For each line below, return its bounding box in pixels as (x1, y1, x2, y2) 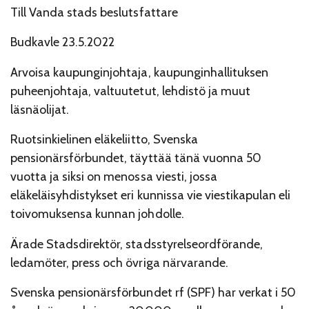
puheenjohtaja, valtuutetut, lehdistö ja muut (10, 83, 250, 99)
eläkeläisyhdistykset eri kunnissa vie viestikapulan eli (10, 188, 291, 203)
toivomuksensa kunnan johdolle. (10, 206, 184, 222)
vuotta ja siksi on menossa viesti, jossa (10, 169, 217, 185)
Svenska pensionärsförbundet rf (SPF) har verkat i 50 (10, 285, 297, 301)
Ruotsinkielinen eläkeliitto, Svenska (10, 132, 198, 148)
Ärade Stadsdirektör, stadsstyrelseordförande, (10, 236, 263, 252)
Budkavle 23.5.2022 (10, 34, 115, 50)
